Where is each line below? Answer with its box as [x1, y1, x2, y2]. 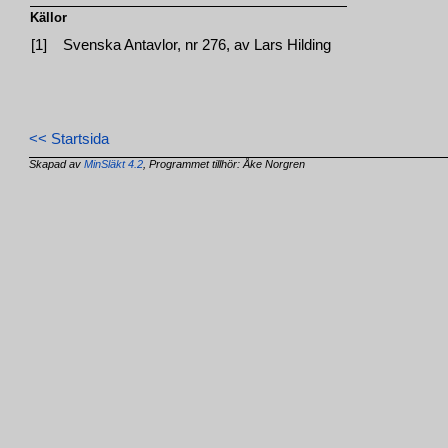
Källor [30, 10, 68, 26]
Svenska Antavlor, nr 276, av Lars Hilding [63, 37, 332, 54]
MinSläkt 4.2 [84, 158, 144, 171]
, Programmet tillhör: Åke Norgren [143, 158, 306, 171]
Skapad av [29, 158, 85, 171]
